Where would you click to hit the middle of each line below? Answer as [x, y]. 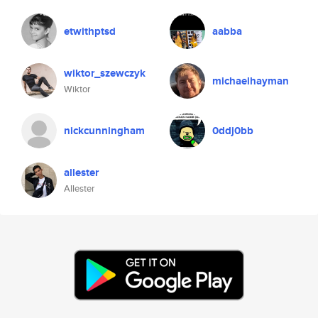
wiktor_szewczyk [105, 73]
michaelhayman [251, 81]
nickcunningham [104, 131]
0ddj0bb [233, 131]
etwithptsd [90, 31]
